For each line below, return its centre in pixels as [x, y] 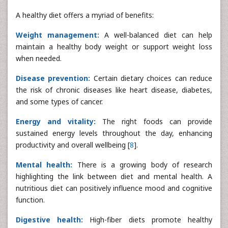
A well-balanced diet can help [158, 35]
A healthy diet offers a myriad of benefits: [85, 15]
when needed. [39, 58]
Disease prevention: [55, 78]
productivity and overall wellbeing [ [73, 145]
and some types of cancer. [59, 102]
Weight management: [60, 35]
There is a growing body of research [145, 165]
